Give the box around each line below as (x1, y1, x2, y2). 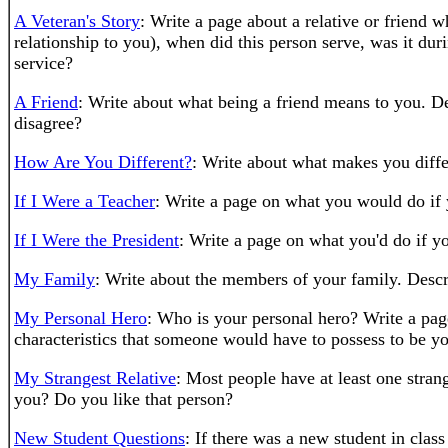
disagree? (14, 113, 82, 133)
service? (14, 53, 73, 73)
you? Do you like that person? (14, 389, 233, 409)
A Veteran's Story (14, 11, 140, 31)
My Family (14, 269, 95, 289)
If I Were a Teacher (14, 191, 155, 211)
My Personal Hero (14, 308, 147, 328)
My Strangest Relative (14, 368, 176, 388)
